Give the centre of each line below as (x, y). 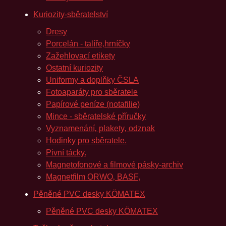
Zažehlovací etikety (80, 56)
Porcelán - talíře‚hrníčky (88, 44)
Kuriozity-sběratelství (71, 14)
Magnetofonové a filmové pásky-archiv (115, 165)
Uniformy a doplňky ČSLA (92, 80)
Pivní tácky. (66, 153)
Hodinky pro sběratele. (86, 140)
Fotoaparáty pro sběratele (92, 92)
